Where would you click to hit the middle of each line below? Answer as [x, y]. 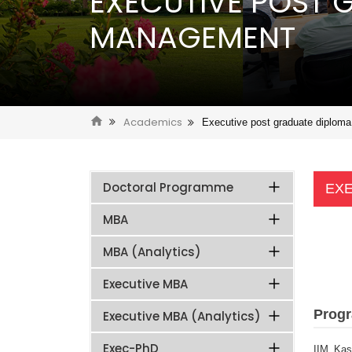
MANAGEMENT [192, 37]
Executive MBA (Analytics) [182, 317]
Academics [153, 123]
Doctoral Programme [168, 188]
